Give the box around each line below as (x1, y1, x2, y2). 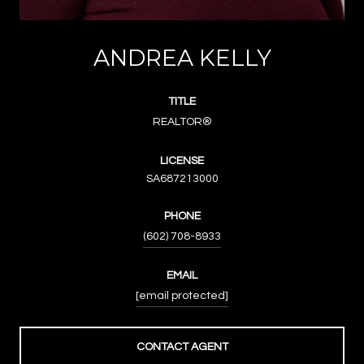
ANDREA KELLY (93, 43, 271, 71)
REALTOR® (152, 115, 212, 128)
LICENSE (160, 154, 204, 167)
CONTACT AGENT (136, 340, 228, 353)
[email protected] (136, 289, 228, 301)
